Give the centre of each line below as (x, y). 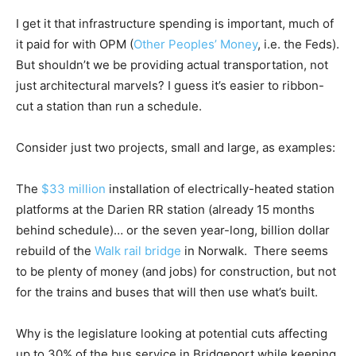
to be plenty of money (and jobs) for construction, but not (176, 271)
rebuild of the (55, 250)
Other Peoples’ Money (195, 44)
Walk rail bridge (138, 250)
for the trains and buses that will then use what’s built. (167, 292)
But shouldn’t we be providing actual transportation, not (172, 64)
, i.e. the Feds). (298, 44)
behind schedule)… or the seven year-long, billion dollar (173, 230)
